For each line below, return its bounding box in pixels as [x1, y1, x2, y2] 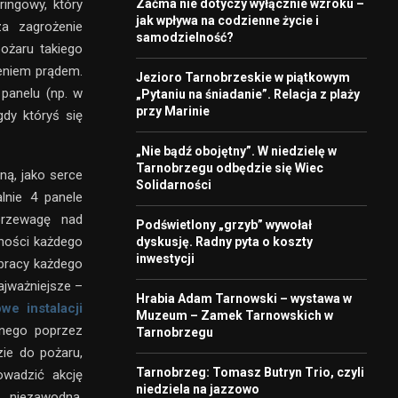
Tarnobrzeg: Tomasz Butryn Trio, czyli [136, 364, 364, 379]
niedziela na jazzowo [136, 381, 259, 396]
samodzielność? [136, 29, 234, 44]
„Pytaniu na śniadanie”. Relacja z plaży [136, 86, 360, 101]
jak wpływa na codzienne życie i [136, 12, 319, 28]
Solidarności [136, 177, 211, 192]
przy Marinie [136, 103, 210, 118]
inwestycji [136, 251, 195, 266]
